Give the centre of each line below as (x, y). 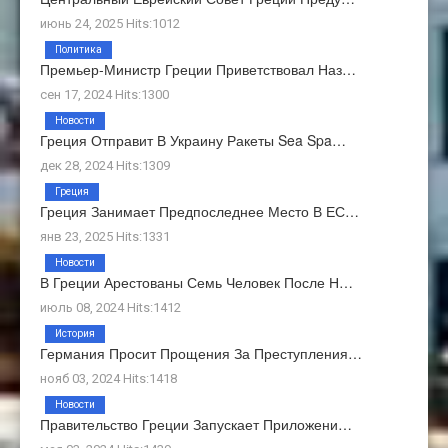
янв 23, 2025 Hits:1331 (105, 237)
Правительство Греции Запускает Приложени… (196, 424)
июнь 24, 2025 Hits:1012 (110, 24)
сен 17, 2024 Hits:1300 (104, 95)
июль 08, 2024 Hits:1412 (110, 308)
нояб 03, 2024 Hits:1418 (108, 379)
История (75, 334)
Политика (78, 50)
